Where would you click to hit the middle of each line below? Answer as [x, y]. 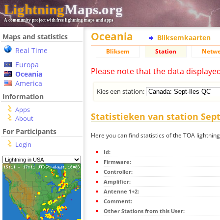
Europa [27, 65]
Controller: [118, 172]
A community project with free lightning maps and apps [59, 20]
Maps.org [94, 9]
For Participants [29, 131]
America [29, 83]
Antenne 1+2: [121, 192]
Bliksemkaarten [184, 38]
